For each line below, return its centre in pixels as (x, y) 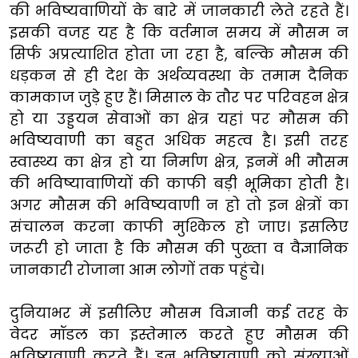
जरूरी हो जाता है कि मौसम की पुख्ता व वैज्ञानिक (179, 248)
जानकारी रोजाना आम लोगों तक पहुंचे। (137, 269)
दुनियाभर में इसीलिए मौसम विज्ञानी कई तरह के (179, 312)
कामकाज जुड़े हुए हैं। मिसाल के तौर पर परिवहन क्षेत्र (179, 97)
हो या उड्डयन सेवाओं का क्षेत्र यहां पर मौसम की (179, 118)
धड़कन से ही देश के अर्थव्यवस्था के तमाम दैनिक (179, 75)
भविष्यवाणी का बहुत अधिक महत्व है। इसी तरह (179, 140)
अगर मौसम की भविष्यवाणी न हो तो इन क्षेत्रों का (179, 205)
